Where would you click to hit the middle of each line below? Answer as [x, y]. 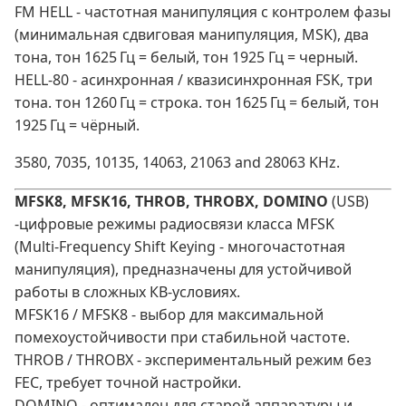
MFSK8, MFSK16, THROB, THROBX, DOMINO [171, 202]
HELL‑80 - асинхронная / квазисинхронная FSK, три [193, 80]
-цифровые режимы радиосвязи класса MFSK [174, 224]
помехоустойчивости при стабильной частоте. [182, 338]
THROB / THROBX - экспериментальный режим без [193, 360]
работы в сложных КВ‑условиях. [127, 292]
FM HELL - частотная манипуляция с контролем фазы [203, 12]
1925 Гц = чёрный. [77, 126]
